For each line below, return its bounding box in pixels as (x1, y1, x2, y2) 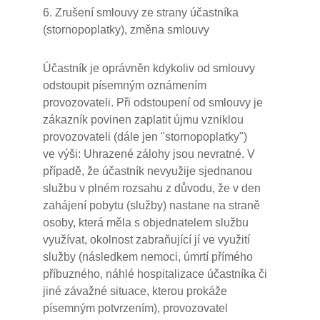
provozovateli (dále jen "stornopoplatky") (43, 131, 247, 143)
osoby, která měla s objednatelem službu (43, 216, 249, 229)
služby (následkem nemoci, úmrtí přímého (43, 251, 253, 263)
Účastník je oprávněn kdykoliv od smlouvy (43, 62, 255, 74)
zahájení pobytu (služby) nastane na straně (43, 199, 260, 211)
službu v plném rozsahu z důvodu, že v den (43, 182, 261, 194)
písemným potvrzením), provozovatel (43, 302, 228, 314)
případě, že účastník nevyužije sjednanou (43, 165, 252, 177)
